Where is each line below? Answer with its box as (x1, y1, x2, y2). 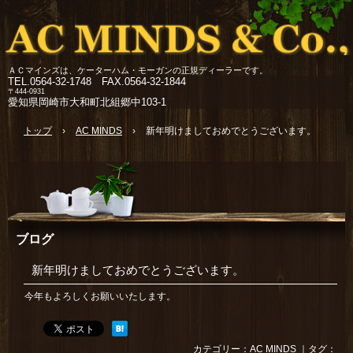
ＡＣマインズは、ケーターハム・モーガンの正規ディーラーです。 (8, 65, 268, 75)
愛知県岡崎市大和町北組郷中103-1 (8, 96, 166, 108)
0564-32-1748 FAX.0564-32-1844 (30, 76, 186, 87)
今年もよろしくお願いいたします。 (24, 291, 176, 302)
